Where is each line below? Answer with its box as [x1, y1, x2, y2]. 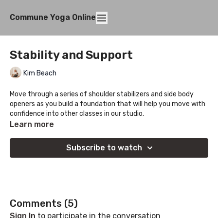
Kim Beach [23, 69, 56, 77]
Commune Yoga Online [10, 13, 96, 22]
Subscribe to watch [66, 143, 142, 152]
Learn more [10, 119, 54, 129]
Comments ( [10, 197, 68, 209]
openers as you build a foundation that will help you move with [10, 99, 205, 108]
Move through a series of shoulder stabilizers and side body [10, 90, 194, 98]
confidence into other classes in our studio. [10, 109, 144, 118]
